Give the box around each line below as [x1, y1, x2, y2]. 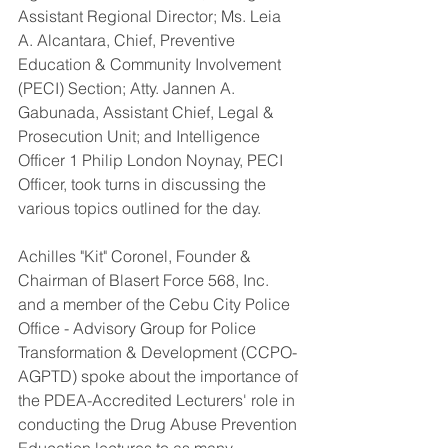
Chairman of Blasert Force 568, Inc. [18, 270, 273, 290]
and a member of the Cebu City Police [18, 294, 294, 314]
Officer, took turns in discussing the [18, 174, 270, 194]
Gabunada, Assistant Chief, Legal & [18, 102, 278, 122]
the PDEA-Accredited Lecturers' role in [18, 390, 299, 410]
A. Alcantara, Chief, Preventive [18, 30, 239, 50]
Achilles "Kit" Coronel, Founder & [18, 246, 255, 266]
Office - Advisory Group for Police [18, 318, 260, 338]
